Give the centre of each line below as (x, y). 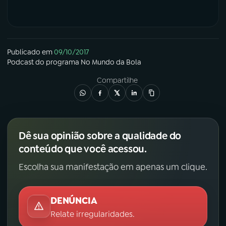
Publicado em (30, 52)
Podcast (20, 62)
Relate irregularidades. (93, 214)
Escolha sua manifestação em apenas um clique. (113, 167)
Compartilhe (117, 80)
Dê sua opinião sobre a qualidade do (100, 136)
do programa (57, 62)
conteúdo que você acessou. (83, 149)
